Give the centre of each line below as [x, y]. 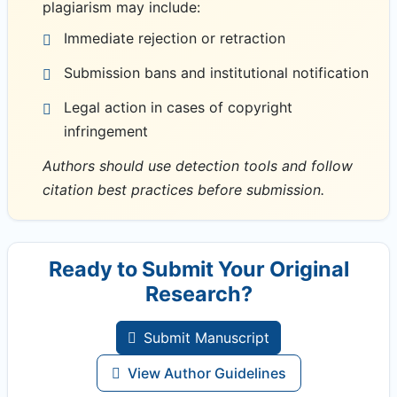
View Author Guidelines [206, 373]
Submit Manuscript [206, 337]
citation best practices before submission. [183, 189]
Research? [198, 293]
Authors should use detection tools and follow [198, 165]
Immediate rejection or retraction [175, 38]
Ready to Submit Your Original [198, 269]
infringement [106, 131]
